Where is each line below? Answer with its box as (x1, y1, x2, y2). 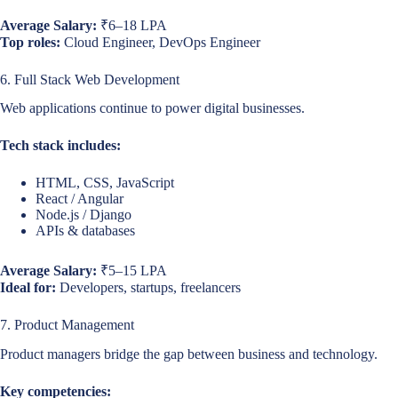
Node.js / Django (36, 207, 131, 223)
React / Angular (36, 191, 123, 207)
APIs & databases (36, 223, 135, 239)
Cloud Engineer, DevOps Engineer (60, 34, 260, 50)
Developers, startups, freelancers (56, 280, 241, 296)
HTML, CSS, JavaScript (36, 175, 174, 191)
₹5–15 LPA (97, 263, 167, 279)
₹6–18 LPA (97, 17, 167, 33)
